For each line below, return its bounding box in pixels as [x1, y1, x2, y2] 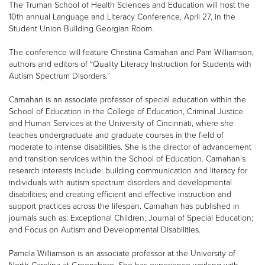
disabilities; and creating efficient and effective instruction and [9, 189, 231, 200]
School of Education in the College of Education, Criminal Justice [9, 106, 243, 117]
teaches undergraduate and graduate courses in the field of [9, 130, 224, 141]
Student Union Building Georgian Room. [9, 24, 154, 34]
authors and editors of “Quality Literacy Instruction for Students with [9, 59, 251, 70]
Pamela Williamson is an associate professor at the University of [9, 248, 235, 259]
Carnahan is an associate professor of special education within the [9, 95, 246, 105]
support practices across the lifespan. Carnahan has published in [9, 201, 240, 212]
